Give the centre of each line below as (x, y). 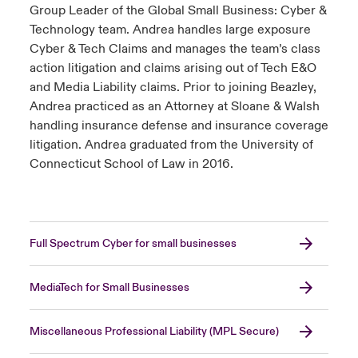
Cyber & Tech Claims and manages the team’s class (175, 49)
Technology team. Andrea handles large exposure (170, 30)
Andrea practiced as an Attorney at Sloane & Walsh (174, 107)
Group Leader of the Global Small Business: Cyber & (178, 11)
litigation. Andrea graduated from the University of (171, 145)
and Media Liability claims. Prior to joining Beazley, (173, 88)
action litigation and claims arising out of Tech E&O (173, 68)
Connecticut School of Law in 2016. (131, 164)
